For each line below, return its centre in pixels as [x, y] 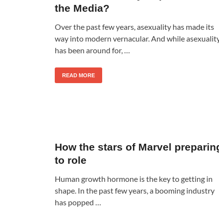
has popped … [78, 202]
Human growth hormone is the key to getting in [134, 178]
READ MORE [78, 75]
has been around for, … [92, 50]
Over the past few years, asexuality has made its [134, 26]
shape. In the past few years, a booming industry [135, 190]
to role [71, 160]
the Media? [82, 8]
